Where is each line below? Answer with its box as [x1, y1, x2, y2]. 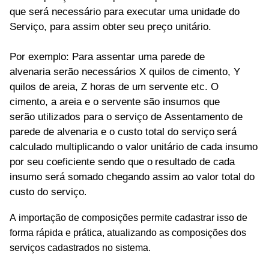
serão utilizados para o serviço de [10, 111, 162, 122]
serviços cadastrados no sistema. [10, 243, 151, 253]
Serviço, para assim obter [10, 21, 125, 32]
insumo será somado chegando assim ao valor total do [10, 171, 255, 183]
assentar [96, 51, 135, 62]
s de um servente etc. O [110, 81, 219, 92]
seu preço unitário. [128, 21, 211, 32]
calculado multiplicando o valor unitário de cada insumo [10, 141, 258, 153]
